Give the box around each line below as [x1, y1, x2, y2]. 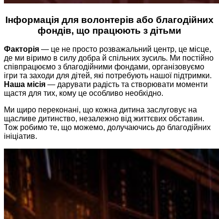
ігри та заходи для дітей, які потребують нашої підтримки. [4, 71, 212, 80]
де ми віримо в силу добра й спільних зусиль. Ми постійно [4, 54, 214, 63]
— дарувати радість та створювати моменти [45, 80, 208, 89]
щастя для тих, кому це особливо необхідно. [4, 89, 163, 98]
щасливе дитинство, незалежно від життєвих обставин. [4, 114, 204, 123]
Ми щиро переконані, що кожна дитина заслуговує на [4, 106, 197, 114]
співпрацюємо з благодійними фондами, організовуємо [4, 63, 204, 71]
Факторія [4, 45, 39, 54]
